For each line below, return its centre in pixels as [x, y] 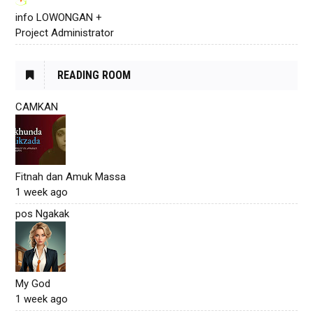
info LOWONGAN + [59, 17]
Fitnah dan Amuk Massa [71, 176]
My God [33, 283]
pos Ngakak [43, 213]
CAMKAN [37, 107]
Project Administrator [65, 32]
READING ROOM [94, 75]
